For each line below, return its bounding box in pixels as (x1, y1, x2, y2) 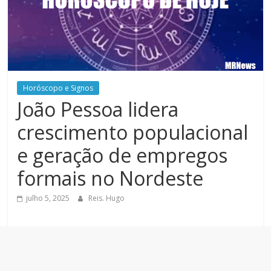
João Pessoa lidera (17, 96, 179, 123)
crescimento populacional (17, 119, 249, 146)
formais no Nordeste (17, 165, 204, 192)
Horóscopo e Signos (23, 83, 94, 94)
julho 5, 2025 (26, 193, 70, 204)
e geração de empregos (17, 142, 228, 169)
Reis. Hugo (88, 193, 125, 204)
